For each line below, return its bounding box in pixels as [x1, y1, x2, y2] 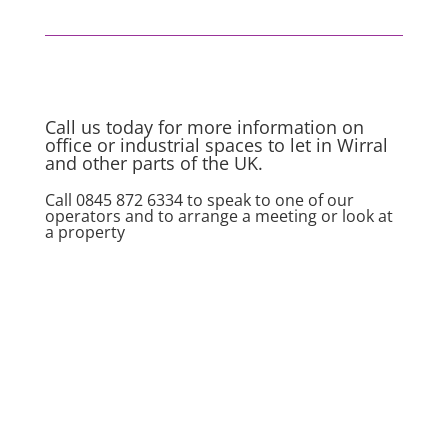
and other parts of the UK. [44, 150, 263, 175]
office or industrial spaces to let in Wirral [44, 132, 388, 157]
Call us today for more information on [44, 114, 364, 139]
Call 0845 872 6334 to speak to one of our [44, 188, 354, 211]
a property [44, 220, 125, 243]
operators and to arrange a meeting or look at [44, 204, 393, 227]
